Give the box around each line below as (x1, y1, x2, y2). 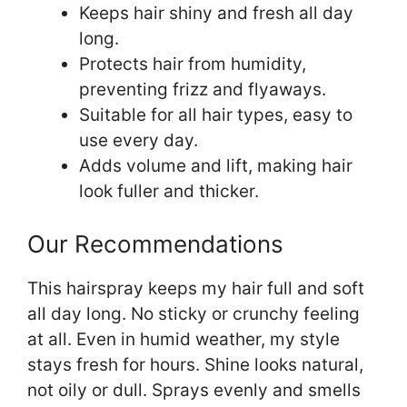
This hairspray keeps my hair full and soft (27, 278, 364, 300)
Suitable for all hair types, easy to (79, 104, 352, 125)
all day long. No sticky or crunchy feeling (27, 303, 360, 325)
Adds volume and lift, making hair (79, 154, 352, 176)
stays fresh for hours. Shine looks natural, (27, 354, 363, 376)
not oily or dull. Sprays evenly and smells (27, 380, 361, 402)
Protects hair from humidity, (79, 53, 306, 74)
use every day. (79, 129, 198, 151)
